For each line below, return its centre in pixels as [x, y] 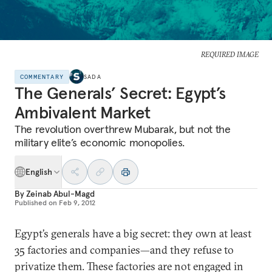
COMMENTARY [42, 76]
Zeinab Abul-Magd [60, 194]
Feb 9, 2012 [77, 202]
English [39, 172]
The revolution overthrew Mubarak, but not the [123, 129]
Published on [36, 202]
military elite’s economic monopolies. [100, 142]
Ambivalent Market [83, 113]
